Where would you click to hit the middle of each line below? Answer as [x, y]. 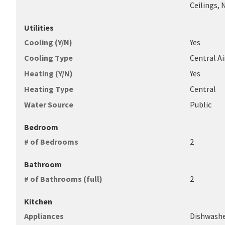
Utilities [39, 28]
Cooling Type [48, 58]
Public [201, 104]
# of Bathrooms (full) [63, 179]
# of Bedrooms [51, 142]
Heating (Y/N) [48, 73]
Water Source [49, 104]
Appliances [44, 216]
